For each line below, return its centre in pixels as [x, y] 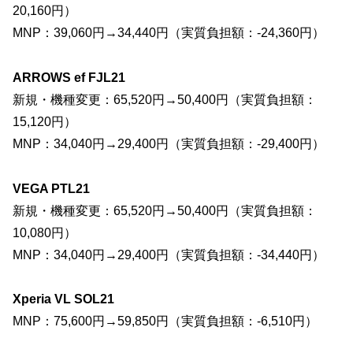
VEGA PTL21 [51, 188]
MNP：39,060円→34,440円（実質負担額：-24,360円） [169, 33]
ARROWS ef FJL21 [69, 77]
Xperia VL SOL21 [63, 299]
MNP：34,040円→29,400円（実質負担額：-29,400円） [169, 143]
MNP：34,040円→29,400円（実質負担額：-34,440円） [169, 255]
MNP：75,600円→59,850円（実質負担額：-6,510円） [165, 321]
